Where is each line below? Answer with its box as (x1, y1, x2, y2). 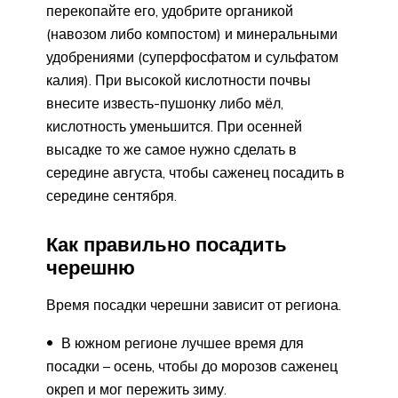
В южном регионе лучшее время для (58, 334, 304, 353)
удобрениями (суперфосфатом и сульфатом (46, 47, 338, 66)
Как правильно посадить (46, 231, 287, 257)
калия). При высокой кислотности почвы (46, 70, 311, 89)
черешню (46, 254, 135, 280)
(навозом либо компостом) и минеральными (46, 24, 338, 43)
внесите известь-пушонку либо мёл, (46, 93, 283, 112)
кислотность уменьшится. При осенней (46, 116, 302, 135)
